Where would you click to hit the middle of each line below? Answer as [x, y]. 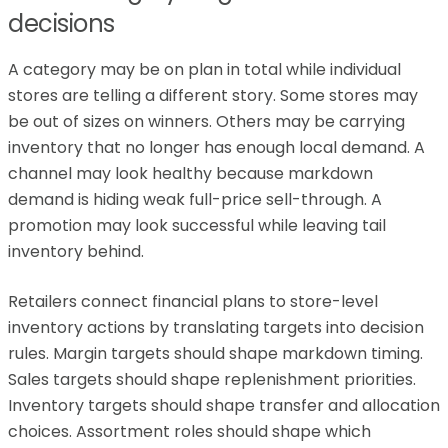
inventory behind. [76, 251]
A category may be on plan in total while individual [204, 69]
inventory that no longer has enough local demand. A [216, 147]
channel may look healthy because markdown [190, 173]
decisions [61, 23]
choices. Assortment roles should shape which [189, 431]
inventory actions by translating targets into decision [216, 327]
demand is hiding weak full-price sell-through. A [195, 199]
